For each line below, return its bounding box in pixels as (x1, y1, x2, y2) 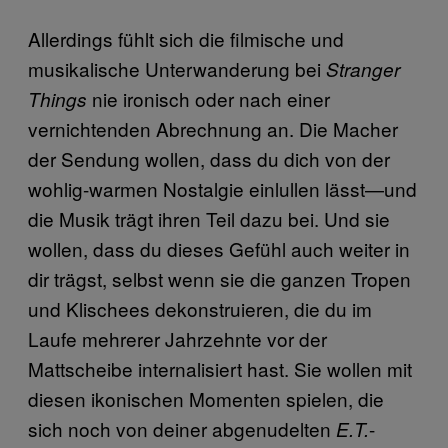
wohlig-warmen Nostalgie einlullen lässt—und (28, 174, 417, 202)
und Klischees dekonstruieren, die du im (28, 294, 372, 322)
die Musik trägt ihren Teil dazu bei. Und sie (28, 204, 390, 232)
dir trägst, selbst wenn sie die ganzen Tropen (28, 264, 411, 292)
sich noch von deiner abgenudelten (28, 414, 331, 442)
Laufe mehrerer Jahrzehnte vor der (28, 324, 327, 352)
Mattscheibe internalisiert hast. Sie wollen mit (28, 354, 412, 382)
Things (28, 85, 87, 112)
